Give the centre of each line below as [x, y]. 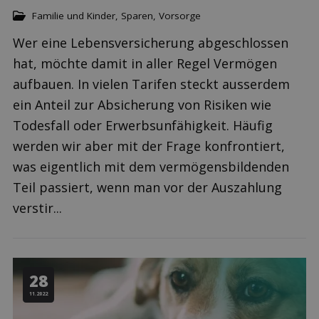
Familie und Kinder [74, 16]
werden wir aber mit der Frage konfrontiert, [149, 146]
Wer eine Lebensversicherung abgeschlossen [151, 42]
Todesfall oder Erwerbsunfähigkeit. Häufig [143, 125]
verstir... [37, 208]
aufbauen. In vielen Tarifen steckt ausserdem [151, 84]
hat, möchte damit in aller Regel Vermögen [145, 63]
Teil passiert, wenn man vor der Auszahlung [147, 187]
